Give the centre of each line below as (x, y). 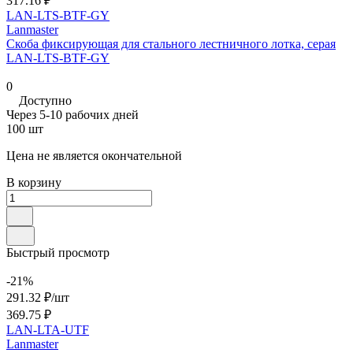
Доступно (45, 100)
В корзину (34, 182)
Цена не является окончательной (94, 155)
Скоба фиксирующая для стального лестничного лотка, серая (171, 43)
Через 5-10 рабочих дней (72, 114)
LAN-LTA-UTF (48, 329)
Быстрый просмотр (58, 252)
